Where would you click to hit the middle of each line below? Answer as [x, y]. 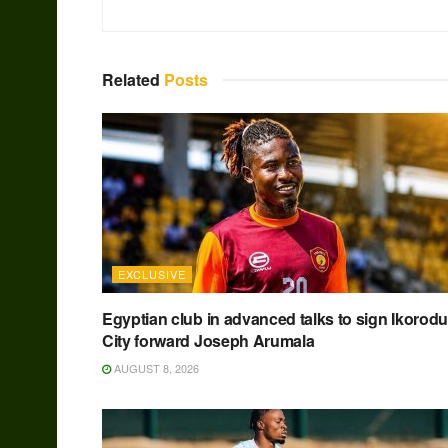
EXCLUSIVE [152, 274]
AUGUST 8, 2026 [155, 368]
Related [131, 80]
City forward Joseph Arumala [208, 341]
